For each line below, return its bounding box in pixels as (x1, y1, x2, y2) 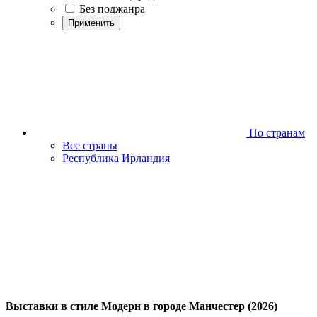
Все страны (62, 139, 117, 151)
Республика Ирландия (62, 152, 170, 164)
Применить (68, 18, 115, 28)
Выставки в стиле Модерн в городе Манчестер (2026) (6, 300, 277, 313)
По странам (246, 127, 305, 139)
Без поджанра (79, 3, 145, 15)
